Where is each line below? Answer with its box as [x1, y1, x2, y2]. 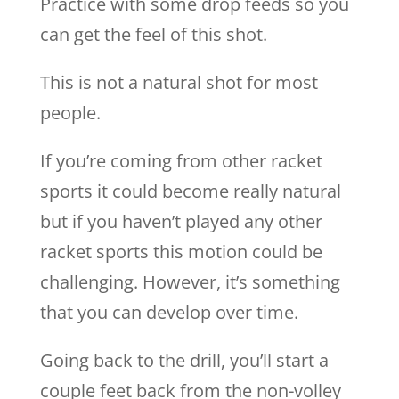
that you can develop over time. [39, 300, 298, 324]
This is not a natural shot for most [39, 70, 318, 94]
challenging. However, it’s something [39, 270, 340, 294]
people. [39, 101, 101, 125]
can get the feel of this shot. [39, 22, 267, 46]
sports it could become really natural [39, 179, 341, 203]
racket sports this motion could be [39, 240, 322, 264]
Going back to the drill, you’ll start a [39, 348, 329, 372]
